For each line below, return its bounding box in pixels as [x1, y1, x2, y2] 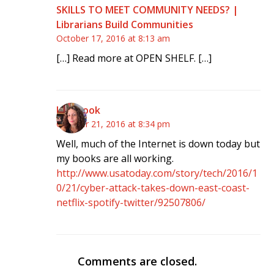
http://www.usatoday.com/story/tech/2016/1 [56, 166, 258, 180]
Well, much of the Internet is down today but [56, 137, 261, 151]
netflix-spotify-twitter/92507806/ [56, 196, 206, 210]
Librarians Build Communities [56, 18, 194, 32]
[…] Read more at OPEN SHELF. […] [56, 51, 212, 65]
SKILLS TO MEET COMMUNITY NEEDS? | [56, 3, 239, 17]
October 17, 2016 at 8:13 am [56, 32, 171, 45]
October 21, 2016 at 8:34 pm [56, 118, 171, 130]
